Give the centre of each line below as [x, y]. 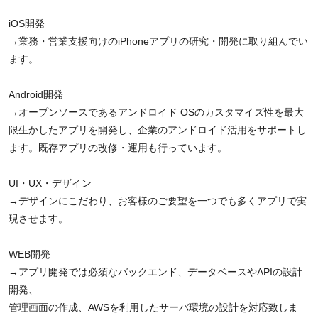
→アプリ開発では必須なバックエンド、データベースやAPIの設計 [155, 272]
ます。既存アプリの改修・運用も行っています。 [118, 148]
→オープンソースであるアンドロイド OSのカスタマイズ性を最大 [156, 112]
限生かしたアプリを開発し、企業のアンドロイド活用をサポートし [158, 130]
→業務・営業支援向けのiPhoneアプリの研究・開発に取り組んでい [158, 41]
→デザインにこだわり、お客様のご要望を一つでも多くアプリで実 [158, 201]
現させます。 [38, 219]
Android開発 [36, 94]
